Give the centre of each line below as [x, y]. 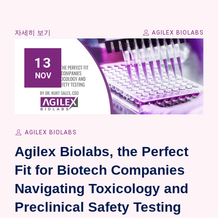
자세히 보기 [33, 33]
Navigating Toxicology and [101, 188]
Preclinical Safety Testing [98, 207]
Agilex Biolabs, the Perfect [101, 151]
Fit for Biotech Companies [100, 170]
